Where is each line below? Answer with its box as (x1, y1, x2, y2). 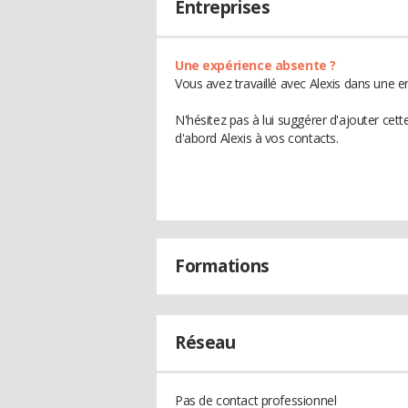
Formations (175, 254, 270, 278)
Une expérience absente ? (175, 56, 336, 74)
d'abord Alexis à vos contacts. (175, 129, 339, 147)
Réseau (175, 331, 236, 354)
